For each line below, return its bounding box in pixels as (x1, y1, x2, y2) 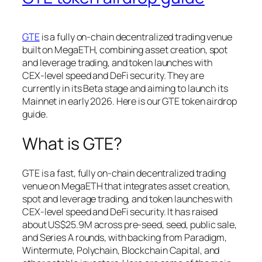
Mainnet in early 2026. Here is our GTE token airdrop (22, 94, 237, 108)
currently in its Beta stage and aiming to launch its (22, 81, 228, 95)
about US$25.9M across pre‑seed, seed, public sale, (22, 218, 237, 232)
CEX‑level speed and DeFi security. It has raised (22, 205, 218, 219)
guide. (22, 107, 48, 120)
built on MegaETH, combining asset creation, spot (22, 43, 228, 56)
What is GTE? (22, 132, 122, 155)
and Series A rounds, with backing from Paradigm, (22, 231, 227, 244)
